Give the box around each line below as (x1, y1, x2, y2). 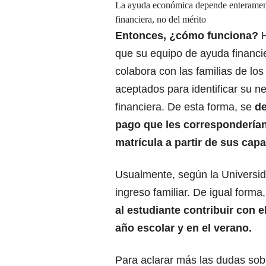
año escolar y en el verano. (115, 222, 252, 235)
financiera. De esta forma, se (115, 101, 255, 113)
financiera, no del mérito (115, 14, 206, 25)
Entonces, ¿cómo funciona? (115, 30, 258, 42)
